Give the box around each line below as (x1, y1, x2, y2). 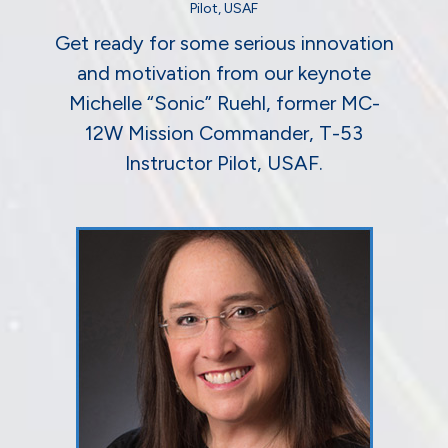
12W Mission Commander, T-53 (85, 121, 363, 146)
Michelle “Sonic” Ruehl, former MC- (68, 91, 380, 116)
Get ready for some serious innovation (54, 31, 394, 56)
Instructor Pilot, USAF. (125, 151, 323, 176)
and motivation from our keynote (77, 61, 371, 86)
